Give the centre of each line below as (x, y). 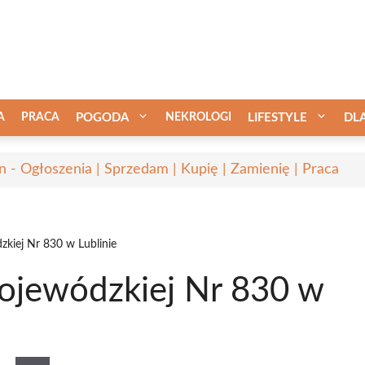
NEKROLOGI (198, 117)
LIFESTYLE (277, 117)
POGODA (102, 117)
